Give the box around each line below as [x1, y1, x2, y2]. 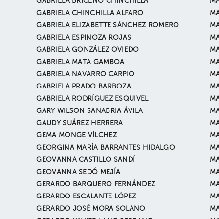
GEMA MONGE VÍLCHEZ [36, 132, 117, 139]
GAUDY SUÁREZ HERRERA [36, 120, 123, 127]
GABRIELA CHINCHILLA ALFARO [36, 10, 144, 17]
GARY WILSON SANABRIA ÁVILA [36, 108, 143, 114]
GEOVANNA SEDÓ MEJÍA [36, 169, 121, 175]
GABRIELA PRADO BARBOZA [36, 83, 131, 90]
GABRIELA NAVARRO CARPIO [36, 71, 135, 78]
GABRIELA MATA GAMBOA [36, 59, 125, 66]
